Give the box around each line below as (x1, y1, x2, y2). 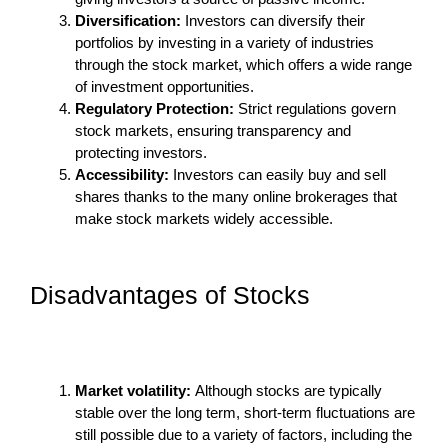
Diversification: (75, 11, 181, 29)
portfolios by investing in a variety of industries (75, 33, 374, 51)
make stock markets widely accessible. (75, 209, 333, 227)
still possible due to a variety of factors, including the (75, 425, 412, 443)
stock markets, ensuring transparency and (75, 121, 351, 139)
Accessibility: (75, 165, 173, 183)
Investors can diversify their (181, 11, 365, 29)
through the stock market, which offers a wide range (75, 55, 412, 73)
